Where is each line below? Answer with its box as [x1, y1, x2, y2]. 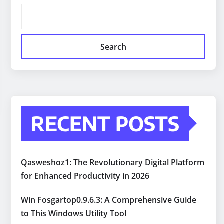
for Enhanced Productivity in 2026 [21, 170, 149, 182]
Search [100, 41, 126, 53]
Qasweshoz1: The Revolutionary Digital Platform [21, 157, 204, 168]
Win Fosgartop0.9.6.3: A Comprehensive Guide [21, 194, 196, 206]
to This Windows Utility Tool [21, 208, 126, 219]
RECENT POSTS [31, 111, 179, 136]
